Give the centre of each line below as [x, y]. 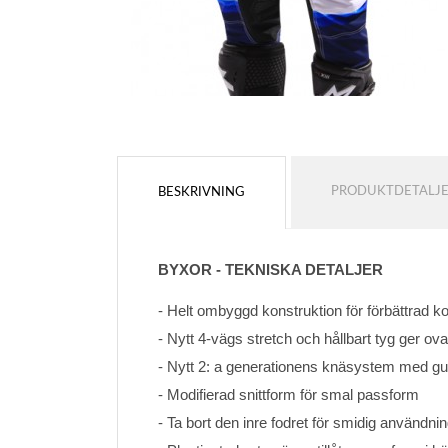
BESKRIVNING [201, 192]
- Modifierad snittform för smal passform [288, 394]
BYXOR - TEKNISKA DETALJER [270, 269]
